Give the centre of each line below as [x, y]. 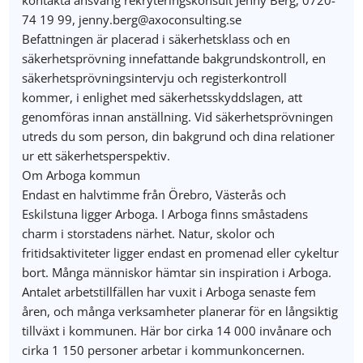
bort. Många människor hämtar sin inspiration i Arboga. [177, 272]
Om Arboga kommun [81, 175]
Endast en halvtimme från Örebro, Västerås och [154, 194]
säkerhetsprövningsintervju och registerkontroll [155, 78]
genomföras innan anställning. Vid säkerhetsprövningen [178, 117]
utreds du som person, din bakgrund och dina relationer [179, 136]
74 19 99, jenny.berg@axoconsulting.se [132, 19]
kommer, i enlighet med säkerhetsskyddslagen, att [162, 97]
